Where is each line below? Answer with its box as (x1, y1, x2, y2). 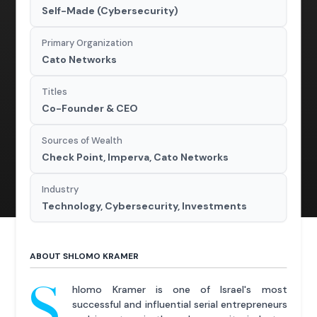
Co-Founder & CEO (42, 102, 139, 115)
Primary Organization (42, 37, 134, 50)
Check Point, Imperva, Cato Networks (42, 151, 229, 164)
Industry (42, 183, 79, 196)
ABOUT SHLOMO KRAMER (30, 250, 139, 263)
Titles (42, 86, 68, 98)
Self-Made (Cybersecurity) (42, 4, 179, 18)
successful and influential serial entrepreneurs (72, 298, 287, 311)
